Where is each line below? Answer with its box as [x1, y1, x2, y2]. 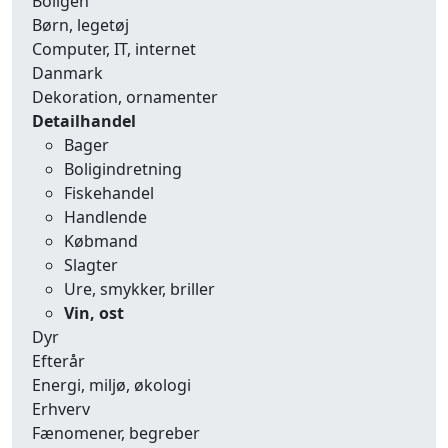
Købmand [64, 230, 138, 252]
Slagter [64, 254, 118, 276]
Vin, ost [64, 302, 124, 324]
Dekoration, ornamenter [32, 86, 218, 108]
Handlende [64, 206, 147, 228]
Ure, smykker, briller [64, 278, 215, 300]
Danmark [32, 62, 103, 84]
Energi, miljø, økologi [32, 374, 191, 396]
